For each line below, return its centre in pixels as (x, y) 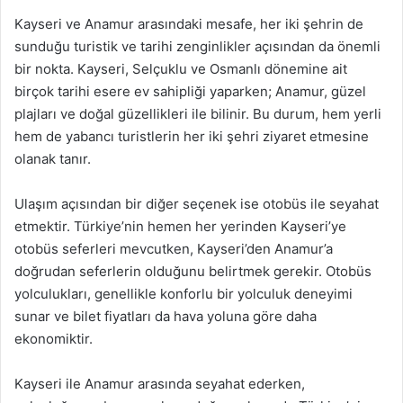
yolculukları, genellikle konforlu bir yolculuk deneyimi (184, 294)
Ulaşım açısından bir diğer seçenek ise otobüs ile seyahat (197, 204)
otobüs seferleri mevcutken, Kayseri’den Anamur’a (174, 249)
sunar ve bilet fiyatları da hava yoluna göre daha (166, 316)
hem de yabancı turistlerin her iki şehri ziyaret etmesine (192, 136)
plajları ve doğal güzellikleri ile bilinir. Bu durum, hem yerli (198, 114)
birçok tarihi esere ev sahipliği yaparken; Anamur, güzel (190, 91)
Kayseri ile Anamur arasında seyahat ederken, (160, 384)
